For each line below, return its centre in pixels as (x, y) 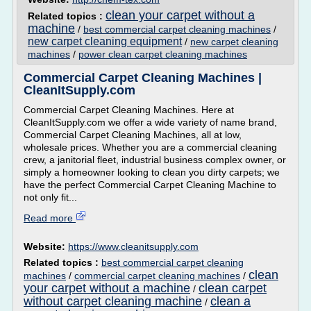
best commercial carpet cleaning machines (177, 29)
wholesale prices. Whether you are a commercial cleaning (150, 147)
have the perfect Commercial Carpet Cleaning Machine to (150, 185)
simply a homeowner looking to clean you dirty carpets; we (152, 172)
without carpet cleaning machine (113, 301)
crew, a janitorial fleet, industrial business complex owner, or (155, 160)
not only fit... (50, 197)
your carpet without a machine (107, 288)
